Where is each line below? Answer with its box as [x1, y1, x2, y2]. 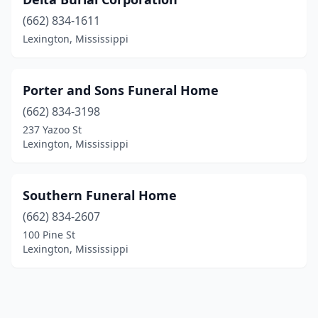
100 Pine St [23, 228, 75, 241]
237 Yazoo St [23, 123, 82, 136]
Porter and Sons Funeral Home [23, 82, 219, 99]
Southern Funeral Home [23, 187, 177, 204]
